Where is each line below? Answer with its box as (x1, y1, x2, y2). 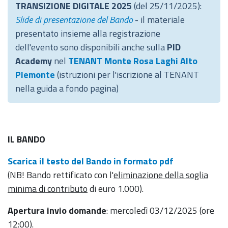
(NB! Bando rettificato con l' (8, 168, 113, 182)
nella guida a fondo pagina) (15, 81, 119, 95)
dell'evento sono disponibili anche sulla (15, 40, 167, 54)
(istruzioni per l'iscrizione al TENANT (57, 68, 199, 81)
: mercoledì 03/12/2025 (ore (106, 204, 214, 217)
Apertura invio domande (8, 204, 106, 217)
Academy (15, 54, 52, 68)
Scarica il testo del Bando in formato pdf (8, 154, 174, 168)
